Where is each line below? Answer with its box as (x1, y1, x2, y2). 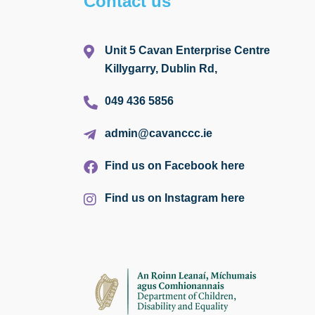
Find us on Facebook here (104, 159, 245, 172)
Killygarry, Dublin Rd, (104, 62, 217, 75)
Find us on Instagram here (104, 191, 245, 204)
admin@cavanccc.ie (104, 127, 212, 139)
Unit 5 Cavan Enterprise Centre (104, 44, 270, 56)
